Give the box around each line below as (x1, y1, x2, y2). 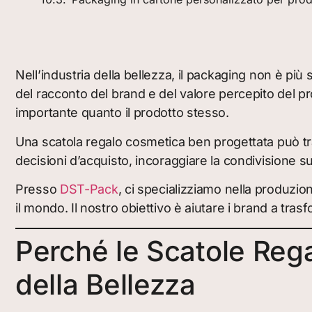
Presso (15, 182, 60, 197)
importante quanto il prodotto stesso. (15, 105, 229, 120)
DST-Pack (59, 182, 118, 197)
